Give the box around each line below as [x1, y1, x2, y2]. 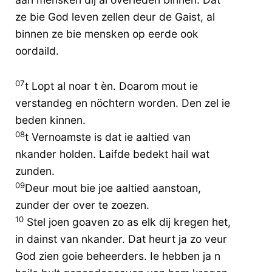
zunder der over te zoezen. [15, 199, 149, 212]
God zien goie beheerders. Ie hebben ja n [15, 250, 220, 263]
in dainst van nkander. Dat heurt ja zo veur [15, 233, 227, 246]
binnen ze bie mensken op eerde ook [15, 27, 199, 40]
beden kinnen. [15, 114, 86, 127]
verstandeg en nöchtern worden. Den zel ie [15, 97, 230, 110]
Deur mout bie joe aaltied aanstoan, [25, 182, 201, 195]
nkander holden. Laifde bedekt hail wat [15, 148, 209, 161]
